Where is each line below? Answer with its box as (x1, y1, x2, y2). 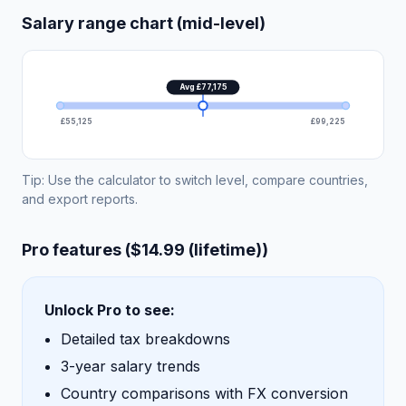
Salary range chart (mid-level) (22, 14, 266, 33)
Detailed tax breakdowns (61, 329, 230, 348)
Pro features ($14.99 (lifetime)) (22, 239, 268, 259)
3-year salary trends (61, 356, 200, 375)
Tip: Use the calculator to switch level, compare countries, (22, 171, 368, 188)
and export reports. (22, 190, 138, 207)
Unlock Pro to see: (44, 300, 175, 319)
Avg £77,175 (179, 82, 227, 92)
